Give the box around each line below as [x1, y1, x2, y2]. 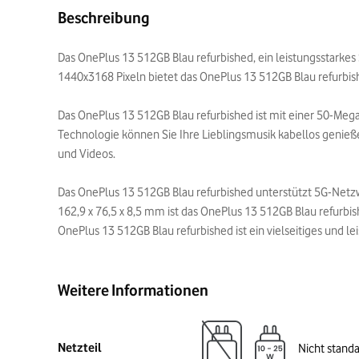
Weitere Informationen [58, 281, 208, 299]
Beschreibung [58, 9, 150, 26]
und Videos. [58, 147, 115, 161]
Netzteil [58, 341, 102, 355]
